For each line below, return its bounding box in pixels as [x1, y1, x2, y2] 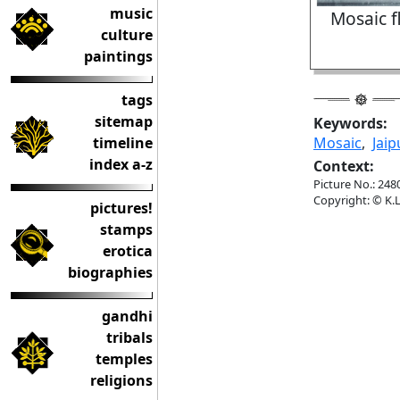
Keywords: [313, 113, 387, 133]
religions [90, 371, 153, 390]
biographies [68, 262, 153, 282]
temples [96, 349, 153, 369]
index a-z [89, 154, 153, 174]
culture [101, 25, 153, 45]
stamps [100, 220, 153, 239]
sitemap [95, 112, 153, 131]
